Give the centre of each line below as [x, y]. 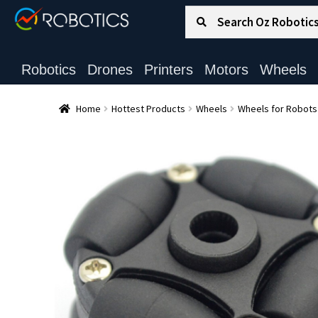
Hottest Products [148, 108]
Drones [110, 70]
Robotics [48, 70]
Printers [168, 70]
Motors [226, 70]
